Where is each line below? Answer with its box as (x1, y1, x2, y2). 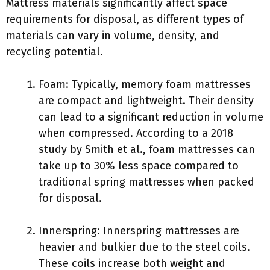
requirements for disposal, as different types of (6, 13, 243, 26)
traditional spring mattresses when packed (39, 175, 254, 189)
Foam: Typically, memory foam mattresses (39, 78, 251, 91)
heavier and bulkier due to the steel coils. (39, 240, 250, 254)
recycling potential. (6, 45, 103, 58)
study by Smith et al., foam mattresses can (39, 143, 255, 156)
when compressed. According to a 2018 (39, 127, 233, 140)
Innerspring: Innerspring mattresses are (39, 224, 239, 237)
